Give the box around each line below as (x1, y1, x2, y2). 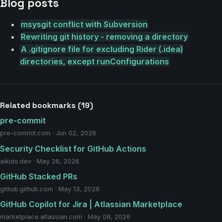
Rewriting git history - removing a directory (20, 32, 188, 42)
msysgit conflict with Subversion (20, 19, 148, 30)
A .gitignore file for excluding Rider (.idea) (20, 44, 183, 55)
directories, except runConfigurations (20, 56, 169, 67)
